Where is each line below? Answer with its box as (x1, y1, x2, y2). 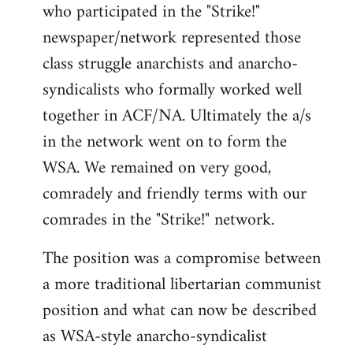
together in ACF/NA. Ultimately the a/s (43, 101, 311, 132)
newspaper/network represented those (43, 23, 301, 54)
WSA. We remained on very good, (43, 153, 271, 184)
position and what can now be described (43, 295, 317, 326)
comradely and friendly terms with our (43, 179, 307, 210)
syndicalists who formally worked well (43, 75, 302, 106)
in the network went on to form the (43, 127, 287, 158)
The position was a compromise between (43, 243, 321, 274)
